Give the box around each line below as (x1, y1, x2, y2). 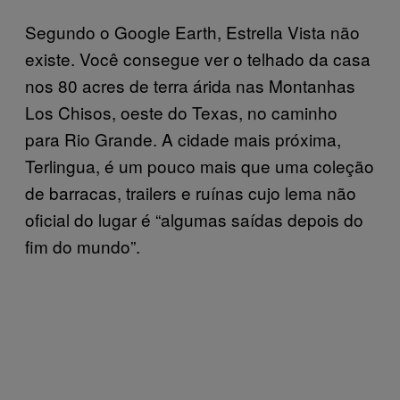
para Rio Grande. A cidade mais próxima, (25, 126, 341, 151)
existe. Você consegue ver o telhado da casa (25, 46, 371, 71)
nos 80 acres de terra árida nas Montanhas (25, 72, 355, 97)
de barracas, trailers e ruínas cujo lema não (25, 179, 356, 204)
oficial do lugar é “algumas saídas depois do (25, 206, 363, 231)
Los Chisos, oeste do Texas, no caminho (25, 99, 337, 124)
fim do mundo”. (25, 233, 140, 258)
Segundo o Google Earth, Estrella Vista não (25, 19, 360, 44)
